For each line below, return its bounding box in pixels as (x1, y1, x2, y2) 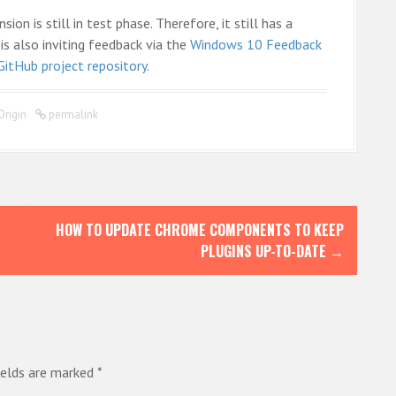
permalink (46, 107, 98, 123)
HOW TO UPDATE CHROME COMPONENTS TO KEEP (56, 219, 344, 241)
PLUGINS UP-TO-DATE (201, 240, 330, 263)
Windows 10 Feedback (190, 35, 322, 54)
